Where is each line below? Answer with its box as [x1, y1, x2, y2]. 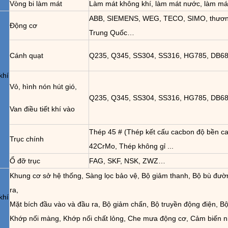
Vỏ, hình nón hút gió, [10, 82, 77, 91]
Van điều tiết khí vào [10, 105, 75, 113]
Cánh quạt [10, 51, 43, 60]
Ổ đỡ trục [10, 157, 40, 165]
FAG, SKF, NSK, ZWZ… [89, 157, 165, 165]
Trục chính [10, 135, 44, 143]
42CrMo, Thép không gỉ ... [89, 142, 174, 150]
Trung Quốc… [89, 28, 134, 37]
